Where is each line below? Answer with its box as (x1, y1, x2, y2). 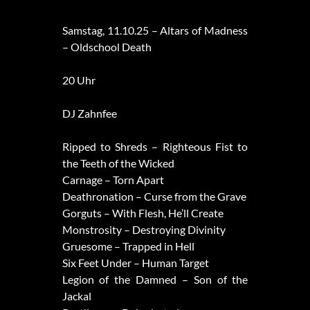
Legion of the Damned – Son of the (62, 273, 248, 286)
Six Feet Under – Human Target (62, 256, 209, 270)
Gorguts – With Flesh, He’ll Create (62, 206, 224, 220)
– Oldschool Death (62, 40, 152, 54)
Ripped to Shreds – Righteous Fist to (62, 140, 248, 154)
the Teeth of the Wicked (62, 156, 174, 170)
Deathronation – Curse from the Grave (62, 190, 246, 203)
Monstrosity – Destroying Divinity (62, 223, 226, 237)
